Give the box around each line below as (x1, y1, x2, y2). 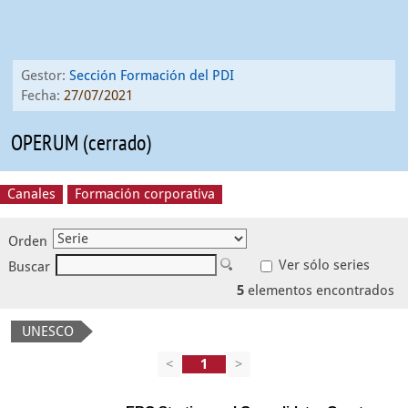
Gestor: (21, 67, 69, 84)
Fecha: (21, 87, 64, 104)
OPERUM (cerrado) (11, 128, 151, 157)
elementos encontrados (244, 282, 394, 299)
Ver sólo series (275, 257, 370, 273)
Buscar (8, 259, 50, 275)
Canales (7, 186, 56, 202)
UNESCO (22, 323, 74, 340)
